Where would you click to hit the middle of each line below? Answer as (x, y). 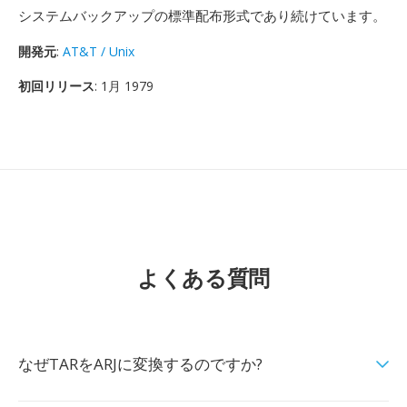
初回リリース (56, 86)
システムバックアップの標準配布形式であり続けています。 (202, 15)
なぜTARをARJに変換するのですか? (140, 364)
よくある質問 (203, 278)
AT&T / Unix (99, 51)
